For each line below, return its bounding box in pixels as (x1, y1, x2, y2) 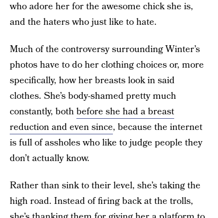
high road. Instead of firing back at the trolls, (10, 195, 193, 208)
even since (70, 121, 113, 134)
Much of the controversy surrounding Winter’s (10, 43, 200, 56)
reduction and (10, 121, 70, 134)
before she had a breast (76, 105, 174, 118)
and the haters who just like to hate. (10, 16, 157, 29)
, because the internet (113, 121, 202, 134)
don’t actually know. (10, 152, 90, 165)
